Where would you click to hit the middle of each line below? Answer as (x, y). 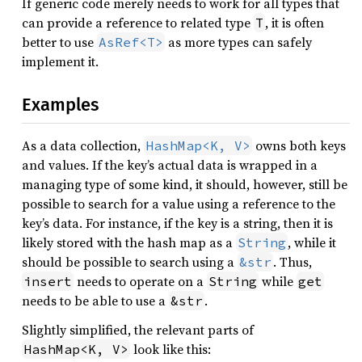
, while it (312, 242)
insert (48, 281)
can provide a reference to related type (138, 23)
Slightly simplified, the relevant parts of (138, 330)
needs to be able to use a (95, 301)
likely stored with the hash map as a (129, 242)
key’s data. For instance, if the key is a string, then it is (177, 223)
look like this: (170, 349)
